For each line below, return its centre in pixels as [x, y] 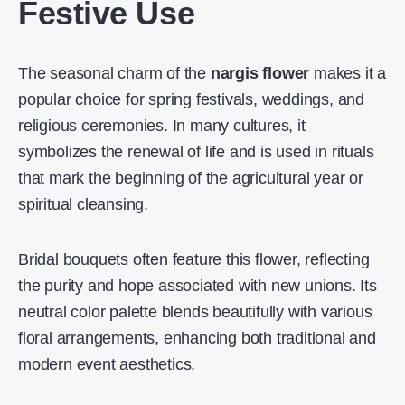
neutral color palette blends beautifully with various [195, 312]
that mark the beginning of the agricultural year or [191, 178]
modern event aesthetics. [107, 364]
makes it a [348, 73]
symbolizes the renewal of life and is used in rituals [196, 152]
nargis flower [260, 73]
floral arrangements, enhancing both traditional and [197, 338]
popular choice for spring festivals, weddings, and [191, 99]
